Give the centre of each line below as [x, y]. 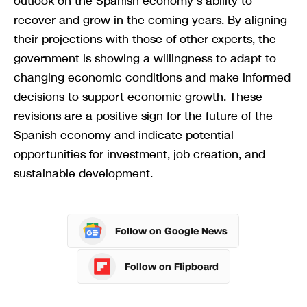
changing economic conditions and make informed [152, 78]
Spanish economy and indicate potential [124, 135]
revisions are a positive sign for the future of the [143, 116]
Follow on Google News [171, 231]
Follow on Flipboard [172, 267]
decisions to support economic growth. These [138, 97]
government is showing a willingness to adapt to [145, 59]
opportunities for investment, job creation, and [139, 155]
